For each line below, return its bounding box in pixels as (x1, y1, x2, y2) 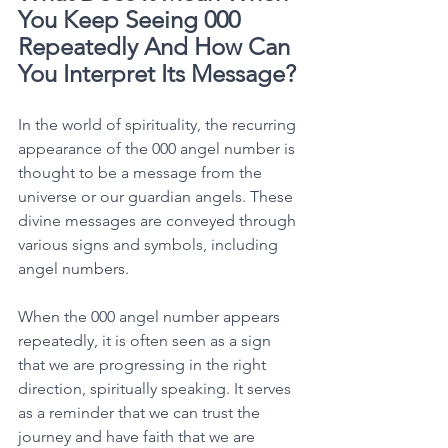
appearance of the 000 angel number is (18, 138, 299, 158)
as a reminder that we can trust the (18, 402, 264, 422)
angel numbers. (18, 258, 133, 278)
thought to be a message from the (18, 162, 266, 182)
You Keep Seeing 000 (18, 4, 246, 34)
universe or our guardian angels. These (18, 186, 297, 206)
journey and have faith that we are (18, 426, 259, 446)
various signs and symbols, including (18, 234, 282, 254)
